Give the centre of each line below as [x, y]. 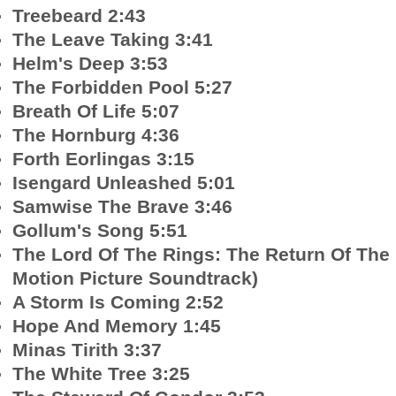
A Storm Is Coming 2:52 [118, 302]
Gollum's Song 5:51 [100, 230]
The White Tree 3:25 [101, 373]
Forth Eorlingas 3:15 [103, 159]
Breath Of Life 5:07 [96, 111]
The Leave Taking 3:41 [113, 39]
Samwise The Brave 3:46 [122, 206]
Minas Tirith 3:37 [87, 350]
